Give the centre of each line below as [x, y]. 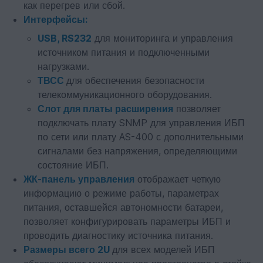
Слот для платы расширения [105, 109]
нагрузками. [63, 66]
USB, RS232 [65, 38]
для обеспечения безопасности [135, 80]
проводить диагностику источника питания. [118, 235]
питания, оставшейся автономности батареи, [123, 207]
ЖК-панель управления [79, 179]
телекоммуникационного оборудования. [125, 95]
